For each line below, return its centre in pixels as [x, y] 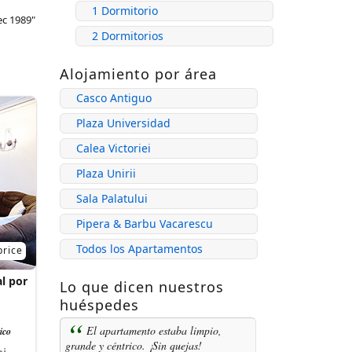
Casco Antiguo [114, 98]
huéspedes [99, 305]
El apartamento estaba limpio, [154, 330]
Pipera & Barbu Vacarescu [145, 224]
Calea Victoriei [114, 148]
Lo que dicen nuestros [142, 287]
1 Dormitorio [125, 11]
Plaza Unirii [106, 173]
